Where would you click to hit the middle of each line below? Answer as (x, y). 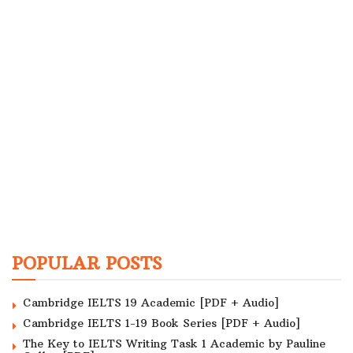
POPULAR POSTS (87, 264)
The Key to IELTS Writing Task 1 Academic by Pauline (174, 344)
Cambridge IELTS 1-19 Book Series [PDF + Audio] (162, 323)
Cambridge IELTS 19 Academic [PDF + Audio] (151, 303)
